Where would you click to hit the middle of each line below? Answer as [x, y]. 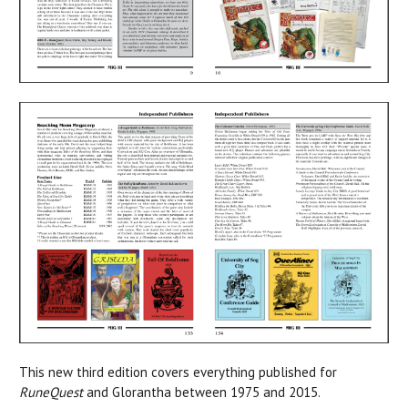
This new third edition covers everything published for [178, 372]
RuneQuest [51, 393]
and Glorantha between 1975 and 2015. [202, 393]
